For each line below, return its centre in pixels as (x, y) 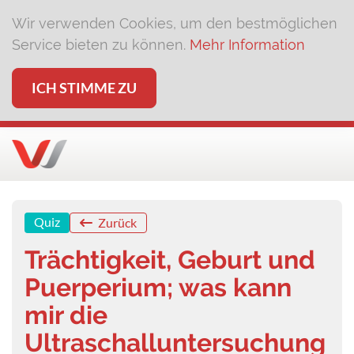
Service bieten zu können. (101, 45)
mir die (66, 315)
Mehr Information (247, 45)
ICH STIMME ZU (84, 88)
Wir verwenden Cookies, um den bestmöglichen (175, 23)
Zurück (116, 222)
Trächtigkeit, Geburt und (170, 260)
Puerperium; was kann (158, 287)
